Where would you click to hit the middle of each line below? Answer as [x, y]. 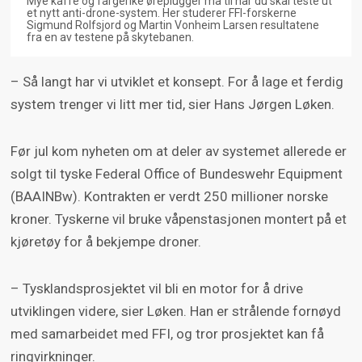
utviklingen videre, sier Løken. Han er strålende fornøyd [175, 311]
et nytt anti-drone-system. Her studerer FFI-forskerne [161, 13]
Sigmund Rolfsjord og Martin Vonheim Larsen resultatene [173, 25]
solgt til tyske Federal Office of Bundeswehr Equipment [176, 174]
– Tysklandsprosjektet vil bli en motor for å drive [156, 289]
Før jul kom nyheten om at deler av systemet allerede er [178, 152]
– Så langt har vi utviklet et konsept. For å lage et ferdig [177, 82]
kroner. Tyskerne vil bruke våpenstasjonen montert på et [178, 219]
